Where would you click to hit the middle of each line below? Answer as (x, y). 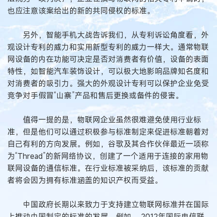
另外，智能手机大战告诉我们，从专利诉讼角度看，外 (108, 35)
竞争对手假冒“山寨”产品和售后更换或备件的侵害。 (95, 95)
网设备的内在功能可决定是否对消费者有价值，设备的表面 (108, 59)
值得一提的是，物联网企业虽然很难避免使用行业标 (104, 120)
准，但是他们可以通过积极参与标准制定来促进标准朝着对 (108, 132)
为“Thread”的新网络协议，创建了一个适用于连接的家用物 (108, 156)
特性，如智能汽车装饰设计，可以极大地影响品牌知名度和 (108, 71)
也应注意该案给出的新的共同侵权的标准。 (81, 11)
